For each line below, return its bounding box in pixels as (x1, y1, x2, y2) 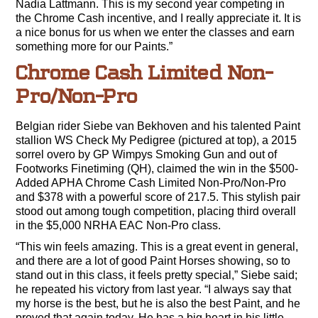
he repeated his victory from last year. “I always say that (16, 283, 292, 295)
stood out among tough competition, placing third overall (16, 204, 297, 217)
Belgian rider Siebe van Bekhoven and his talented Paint (16, 119, 301, 132)
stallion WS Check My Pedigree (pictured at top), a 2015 (16, 133, 297, 146)
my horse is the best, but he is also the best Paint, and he (16, 297, 301, 309)
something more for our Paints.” (16, 40, 173, 53)
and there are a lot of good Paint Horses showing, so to (16, 254, 291, 267)
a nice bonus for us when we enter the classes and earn (16, 26, 295, 38)
